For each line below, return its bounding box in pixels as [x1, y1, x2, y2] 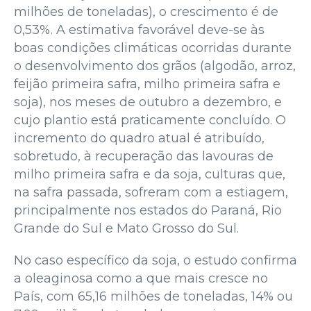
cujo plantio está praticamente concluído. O [14, 112, 286, 128]
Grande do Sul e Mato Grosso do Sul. [14, 220, 239, 236]
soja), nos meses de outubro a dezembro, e [14, 94, 282, 110]
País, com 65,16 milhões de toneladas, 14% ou [14, 288, 293, 304]
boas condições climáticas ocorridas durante [14, 40, 292, 56]
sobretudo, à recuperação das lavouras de [14, 148, 274, 164]
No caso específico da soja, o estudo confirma [14, 252, 297, 268]
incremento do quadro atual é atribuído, [14, 130, 264, 146]
